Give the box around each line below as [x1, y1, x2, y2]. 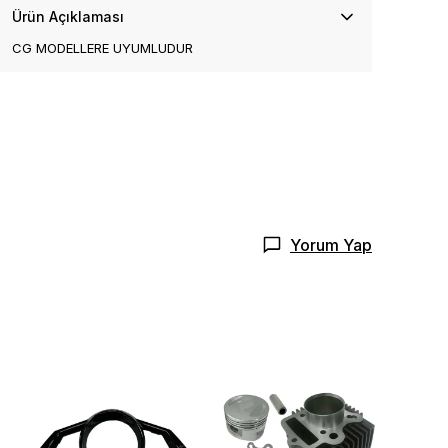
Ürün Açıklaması [12, 8, 124, 25]
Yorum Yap [290, 234, 372, 255]
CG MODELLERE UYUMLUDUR [12, 40, 193, 56]
